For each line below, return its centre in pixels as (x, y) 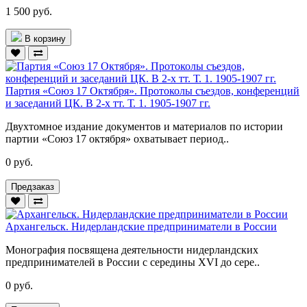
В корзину (45, 38)
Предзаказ (33, 186)
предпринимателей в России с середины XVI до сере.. (133, 262)
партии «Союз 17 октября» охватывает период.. (117, 138)
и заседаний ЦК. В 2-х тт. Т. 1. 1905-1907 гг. (108, 103)
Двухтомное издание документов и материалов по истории (144, 126)
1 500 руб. (29, 11)
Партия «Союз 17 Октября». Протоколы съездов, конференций (152, 90)
